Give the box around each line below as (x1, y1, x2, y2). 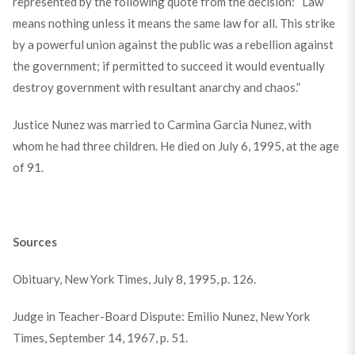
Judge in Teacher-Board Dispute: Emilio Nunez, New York (12, 308, 310, 323)
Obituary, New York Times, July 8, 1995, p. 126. (12, 271, 256, 286)
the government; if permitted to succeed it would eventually (12, 58, 325, 73)
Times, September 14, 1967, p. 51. (12, 330, 188, 345)
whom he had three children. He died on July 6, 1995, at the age (12, 138, 339, 153)
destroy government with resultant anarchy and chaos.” (12, 79, 300, 94)
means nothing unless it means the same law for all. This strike (12, 15, 335, 30)
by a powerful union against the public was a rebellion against (12, 36, 334, 52)
